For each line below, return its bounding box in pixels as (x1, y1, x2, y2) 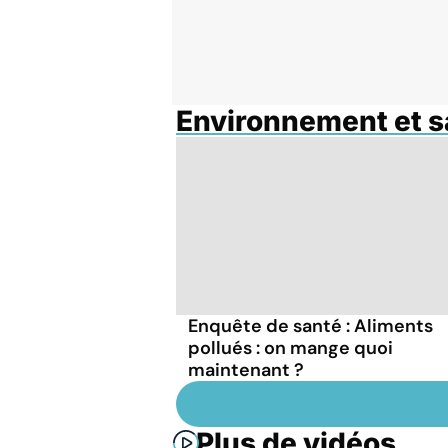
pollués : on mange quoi (188, 335, 393, 360)
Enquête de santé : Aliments (188, 313, 433, 338)
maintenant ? (188, 357, 304, 382)
